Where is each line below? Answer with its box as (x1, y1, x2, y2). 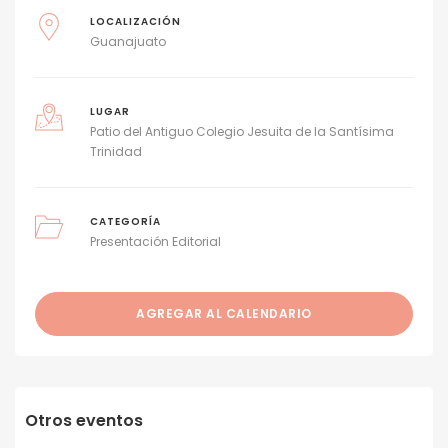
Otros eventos (25, 409, 143, 433)
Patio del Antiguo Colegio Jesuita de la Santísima (89, 123, 394, 141)
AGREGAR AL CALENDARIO (136, 305, 312, 323)
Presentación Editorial (89, 233, 221, 251)
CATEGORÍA (89, 215, 161, 229)
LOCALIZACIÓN (89, 15, 181, 29)
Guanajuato (89, 33, 166, 51)
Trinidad (89, 143, 142, 161)
